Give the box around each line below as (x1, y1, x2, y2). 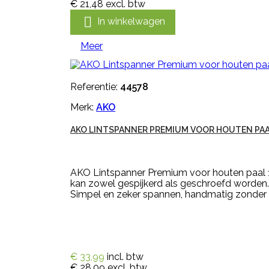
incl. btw (107, 251, 144, 262)
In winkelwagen (97, 16, 165, 28)
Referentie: (70, 81, 120, 92)
